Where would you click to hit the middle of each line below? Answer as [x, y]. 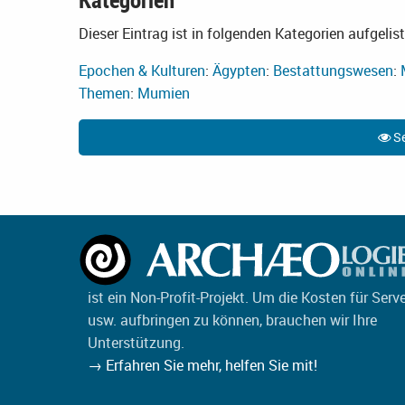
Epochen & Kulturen [142, 70]
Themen [104, 93]
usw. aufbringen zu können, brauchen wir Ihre [232, 320]
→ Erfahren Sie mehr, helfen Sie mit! [202, 366]
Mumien [164, 93]
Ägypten [239, 70]
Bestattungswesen [333, 70]
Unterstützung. [136, 343]
